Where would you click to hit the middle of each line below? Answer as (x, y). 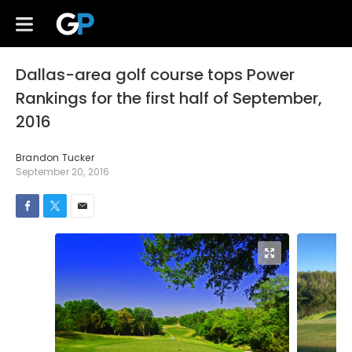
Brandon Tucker (55, 158)
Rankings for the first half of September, (169, 98)
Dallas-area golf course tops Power (155, 75)
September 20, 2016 (63, 172)
